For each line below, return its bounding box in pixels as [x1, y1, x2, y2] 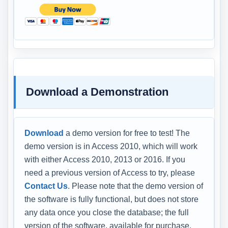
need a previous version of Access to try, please [24, 168, 195, 177]
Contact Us [24, 181, 68, 190]
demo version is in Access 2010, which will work [24, 141, 197, 151]
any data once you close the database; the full [24, 208, 189, 217]
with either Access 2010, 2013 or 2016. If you [24, 155, 185, 164]
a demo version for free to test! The [64, 128, 190, 137]
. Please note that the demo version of [68, 181, 203, 190]
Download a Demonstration [26, 85, 168, 98]
